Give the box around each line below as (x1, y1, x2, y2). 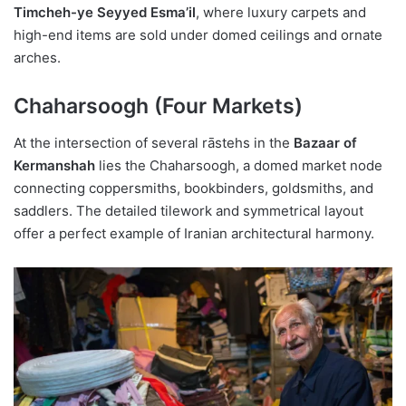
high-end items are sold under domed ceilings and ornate (14, 26, 382, 44)
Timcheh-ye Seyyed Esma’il (14, 4, 196, 22)
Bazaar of (294, 133, 357, 151)
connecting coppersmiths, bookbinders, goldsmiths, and (14, 179, 373, 197)
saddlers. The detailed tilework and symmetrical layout (14, 201, 363, 219)
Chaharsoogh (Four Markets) (14, 93, 303, 120)
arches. (14, 49, 61, 67)
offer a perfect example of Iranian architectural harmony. (14, 224, 374, 242)
